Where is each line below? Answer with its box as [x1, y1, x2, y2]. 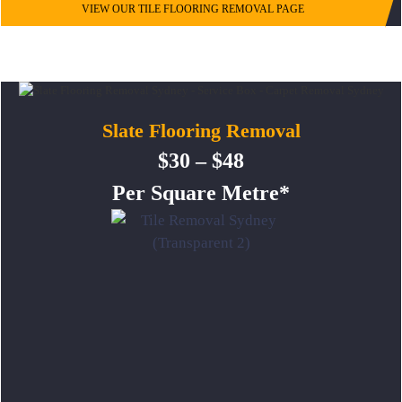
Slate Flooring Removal [101, 119, 301, 143]
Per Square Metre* [112, 181, 290, 205]
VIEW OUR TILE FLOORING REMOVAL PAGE [82, 3, 305, 16]
